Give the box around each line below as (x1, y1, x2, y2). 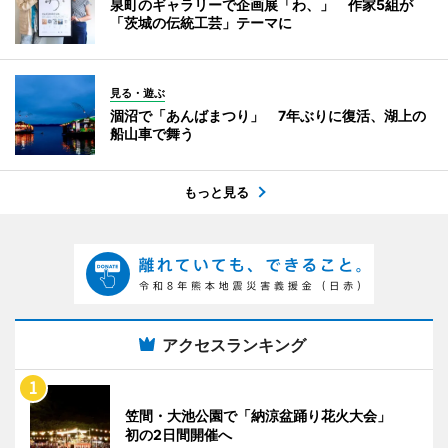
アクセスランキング (162, 335, 306, 356)
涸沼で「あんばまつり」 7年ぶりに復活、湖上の (110, 107, 426, 125)
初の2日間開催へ (125, 426, 232, 444)
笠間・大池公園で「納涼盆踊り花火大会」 (125, 407, 405, 425)
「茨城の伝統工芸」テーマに (110, 14, 292, 32)
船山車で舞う (110, 125, 194, 143)
